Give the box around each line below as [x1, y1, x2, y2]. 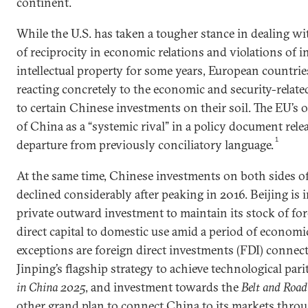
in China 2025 [16, 279, 85, 295]
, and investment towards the [85, 279, 241, 295]
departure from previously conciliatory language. [16, 137, 274, 153]
